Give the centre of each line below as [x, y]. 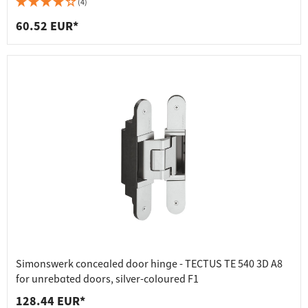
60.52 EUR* [47, 27]
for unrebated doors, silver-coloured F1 [107, 279]
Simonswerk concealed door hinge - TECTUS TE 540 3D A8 [149, 264]
